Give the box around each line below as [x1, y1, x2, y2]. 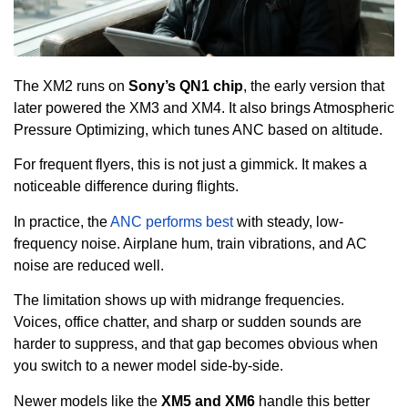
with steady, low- [233, 213, 343, 229]
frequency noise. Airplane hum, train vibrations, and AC [14, 235, 367, 251]
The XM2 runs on [14, 78, 128, 95]
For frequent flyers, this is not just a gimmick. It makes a [14, 157, 367, 173]
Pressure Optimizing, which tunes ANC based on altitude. [14, 122, 382, 138]
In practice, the [14, 213, 110, 229]
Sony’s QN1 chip [128, 78, 243, 95]
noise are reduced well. [14, 257, 164, 273]
